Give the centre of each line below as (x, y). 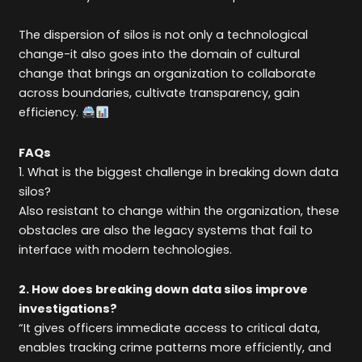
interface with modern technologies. (126, 249)
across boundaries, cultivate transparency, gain (160, 93)
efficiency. (51, 113)
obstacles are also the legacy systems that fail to (166, 230)
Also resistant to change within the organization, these (179, 210)
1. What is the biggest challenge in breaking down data (179, 172)
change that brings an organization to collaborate (168, 74)
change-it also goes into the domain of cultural (160, 55)
